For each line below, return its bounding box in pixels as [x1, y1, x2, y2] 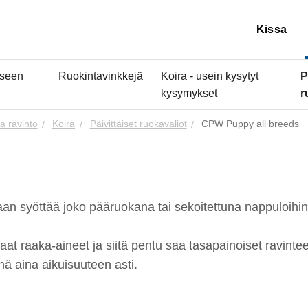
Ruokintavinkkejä [58, 69, 143, 82]
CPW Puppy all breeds [201, 119, 300, 130]
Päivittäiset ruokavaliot [89, 119, 187, 130]
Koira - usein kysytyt [160, 69, 258, 82]
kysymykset [160, 86, 217, 99]
